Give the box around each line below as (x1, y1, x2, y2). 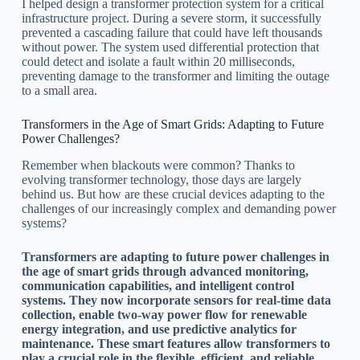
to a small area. (21, 83, 97, 97)
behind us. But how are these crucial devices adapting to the (21, 186, 325, 201)
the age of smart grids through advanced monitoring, (21, 264, 309, 278)
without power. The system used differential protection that (21, 39, 319, 54)
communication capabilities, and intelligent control (21, 278, 294, 292)
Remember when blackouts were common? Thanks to (21, 157, 295, 172)
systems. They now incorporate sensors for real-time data (21, 292, 331, 307)
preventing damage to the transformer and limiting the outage (21, 68, 329, 83)
